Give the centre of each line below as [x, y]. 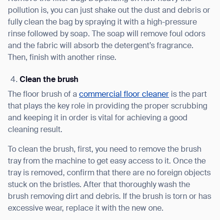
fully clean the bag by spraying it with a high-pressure [102, 22]
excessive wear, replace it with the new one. [86, 208]
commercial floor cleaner [124, 95]
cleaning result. [35, 130]
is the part [188, 95]
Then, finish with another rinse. [62, 58]
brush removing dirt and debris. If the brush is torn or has [110, 197]
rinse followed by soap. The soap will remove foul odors [107, 34]
